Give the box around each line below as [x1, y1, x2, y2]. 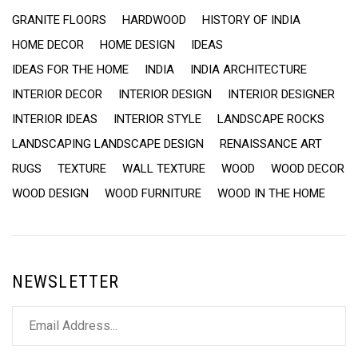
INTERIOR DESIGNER [228, 86, 335, 101]
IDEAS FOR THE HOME [12, 62, 129, 77]
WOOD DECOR [271, 161, 344, 176]
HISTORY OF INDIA [202, 12, 300, 27]
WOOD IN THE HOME [217, 185, 325, 201]
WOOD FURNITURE [105, 185, 201, 201]
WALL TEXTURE [122, 161, 205, 176]
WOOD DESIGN [12, 185, 89, 201]
